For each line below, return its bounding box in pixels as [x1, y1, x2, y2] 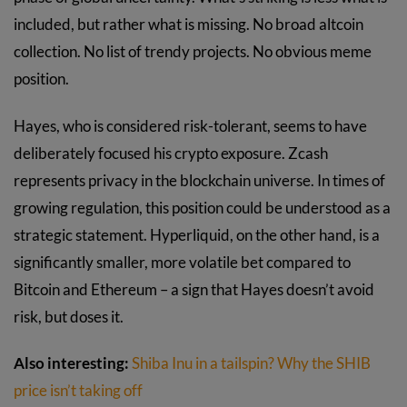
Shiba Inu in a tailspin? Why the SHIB [132, 353, 371, 373]
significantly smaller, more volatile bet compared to [14, 252, 351, 272]
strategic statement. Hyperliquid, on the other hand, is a [14, 224, 380, 244]
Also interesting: [14, 353, 129, 373]
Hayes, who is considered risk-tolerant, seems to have [14, 115, 367, 135]
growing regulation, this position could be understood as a [14, 197, 391, 217]
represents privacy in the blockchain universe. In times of [14, 170, 385, 190]
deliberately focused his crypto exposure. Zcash [14, 143, 328, 163]
